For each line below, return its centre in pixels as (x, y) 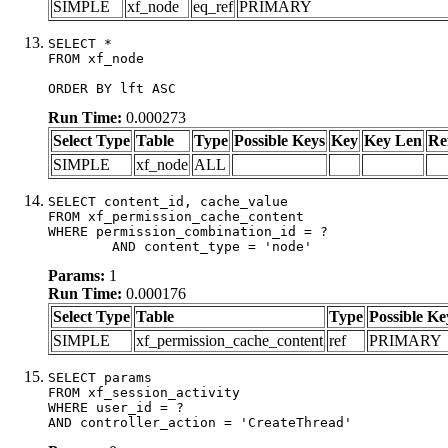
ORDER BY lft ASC (112, 88)
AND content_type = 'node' (212, 246)
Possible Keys (279, 140)
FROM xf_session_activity (144, 392)
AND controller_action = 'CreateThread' (200, 422)
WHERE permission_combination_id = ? (188, 231)
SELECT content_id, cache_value (168, 201)
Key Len (393, 140)
